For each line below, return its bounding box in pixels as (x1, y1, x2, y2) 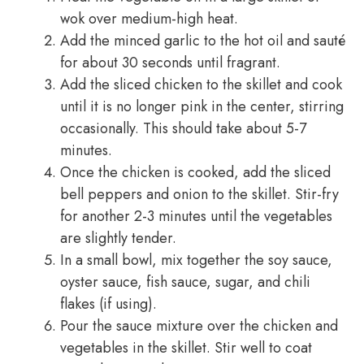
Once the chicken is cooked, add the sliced (60, 162, 331, 183)
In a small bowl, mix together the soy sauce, (60, 249, 332, 271)
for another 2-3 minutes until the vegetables (60, 206, 332, 227)
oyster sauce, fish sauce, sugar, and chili (60, 271, 310, 292)
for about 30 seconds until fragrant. (60, 52, 280, 73)
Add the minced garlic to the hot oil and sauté (60, 30, 345, 51)
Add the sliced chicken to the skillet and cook (60, 74, 342, 95)
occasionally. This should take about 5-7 (60, 118, 306, 139)
